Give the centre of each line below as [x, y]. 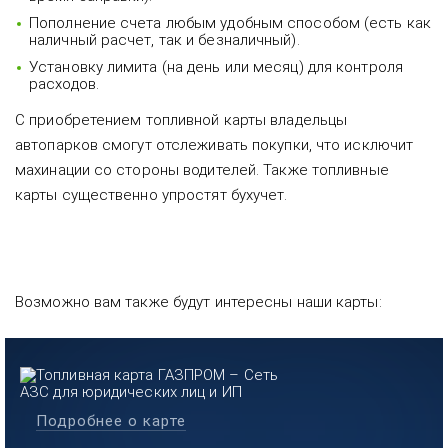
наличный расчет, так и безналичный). [164, 40]
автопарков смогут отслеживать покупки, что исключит [214, 145]
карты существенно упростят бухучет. [151, 195]
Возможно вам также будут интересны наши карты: [198, 302]
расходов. [64, 84]
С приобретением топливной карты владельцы [181, 120]
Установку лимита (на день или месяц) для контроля [216, 67]
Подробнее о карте [111, 421]
